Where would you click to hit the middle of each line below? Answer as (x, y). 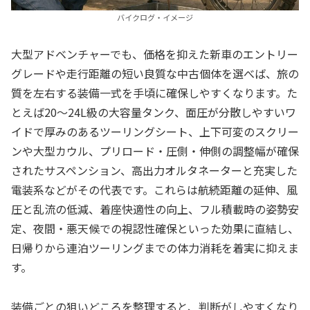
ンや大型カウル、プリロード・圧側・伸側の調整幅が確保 (155, 151)
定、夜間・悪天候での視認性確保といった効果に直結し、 (155, 228)
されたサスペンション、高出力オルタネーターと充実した (154, 170)
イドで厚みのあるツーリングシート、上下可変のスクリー (155, 131)
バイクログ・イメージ (155, 18)
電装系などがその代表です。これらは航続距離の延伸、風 (154, 190)
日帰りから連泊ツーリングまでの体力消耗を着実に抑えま (155, 248)
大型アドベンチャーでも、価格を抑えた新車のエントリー (155, 54)
